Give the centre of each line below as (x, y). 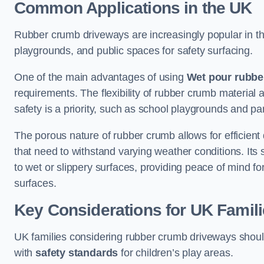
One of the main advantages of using (100, 77)
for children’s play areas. (176, 253)
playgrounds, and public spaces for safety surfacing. (133, 51)
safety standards (77, 253)
